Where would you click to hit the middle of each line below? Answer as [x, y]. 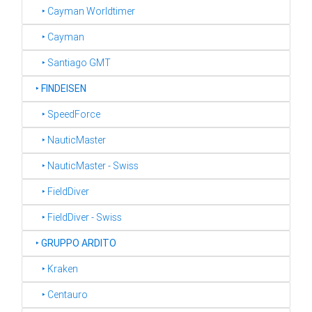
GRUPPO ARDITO [79, 243]
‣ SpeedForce [65, 114]
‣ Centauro [58, 295]
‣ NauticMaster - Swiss [84, 166]
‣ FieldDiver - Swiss [76, 217]
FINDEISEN [64, 88]
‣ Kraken [54, 269]
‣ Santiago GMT [70, 63]
